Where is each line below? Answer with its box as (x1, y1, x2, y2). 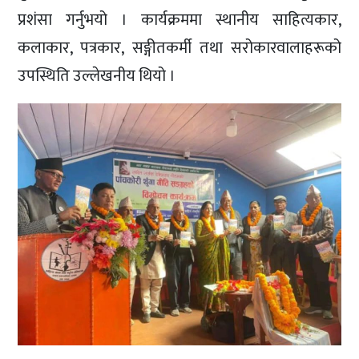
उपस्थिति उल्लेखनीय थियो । (18, 62, 176, 90)
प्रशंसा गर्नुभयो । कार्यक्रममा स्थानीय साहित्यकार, (18, 6, 341, 34)
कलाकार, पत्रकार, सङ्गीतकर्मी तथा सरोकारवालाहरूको (18, 34, 341, 62)
